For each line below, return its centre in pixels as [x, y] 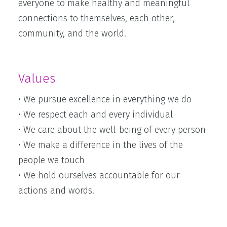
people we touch [51, 160]
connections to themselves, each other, [97, 18]
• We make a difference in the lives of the [101, 145]
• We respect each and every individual [96, 115]
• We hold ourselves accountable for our [99, 175]
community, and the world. [72, 33]
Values [37, 79]
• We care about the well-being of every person [112, 130]
